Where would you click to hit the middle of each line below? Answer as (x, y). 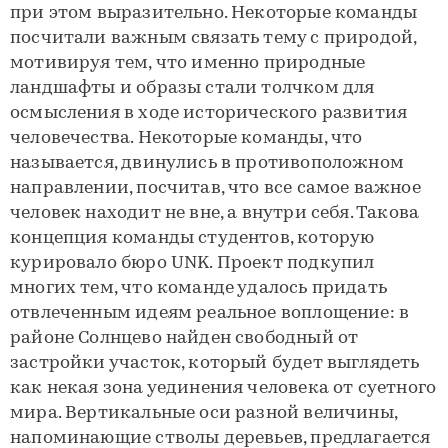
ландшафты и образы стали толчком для (192, 89)
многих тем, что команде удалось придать (199, 289)
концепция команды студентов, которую (192, 239)
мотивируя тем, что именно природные (188, 64)
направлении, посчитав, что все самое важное (215, 189)
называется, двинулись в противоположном (207, 164)
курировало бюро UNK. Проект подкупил (192, 264)
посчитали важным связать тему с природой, (213, 39)
